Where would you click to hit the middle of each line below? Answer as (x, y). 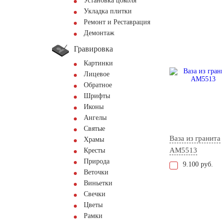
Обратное (98, 85)
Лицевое (97, 74)
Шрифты (97, 96)
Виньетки (98, 183)
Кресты (94, 150)
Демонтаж (99, 33)
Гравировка (93, 49)
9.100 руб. (198, 165)
